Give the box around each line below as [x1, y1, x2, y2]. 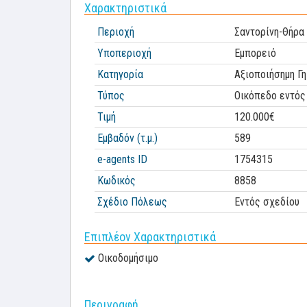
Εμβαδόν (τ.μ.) [97, 132, 158, 145]
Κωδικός [97, 174, 136, 187]
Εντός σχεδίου [234, 195, 299, 208]
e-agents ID [97, 153, 147, 166]
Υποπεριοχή [97, 47, 151, 60]
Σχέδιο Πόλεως [97, 195, 167, 208]
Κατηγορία [97, 68, 143, 81]
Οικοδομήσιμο [98, 251, 158, 265]
